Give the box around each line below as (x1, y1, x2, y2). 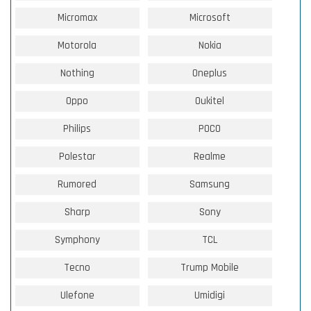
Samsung (190, 178, 230, 191)
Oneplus (192, 67, 228, 80)
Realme (194, 150, 226, 163)
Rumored (58, 178, 97, 191)
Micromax (57, 11, 97, 24)
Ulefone (60, 289, 94, 302)
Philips (63, 122, 92, 135)
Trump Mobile (180, 261, 239, 274)
